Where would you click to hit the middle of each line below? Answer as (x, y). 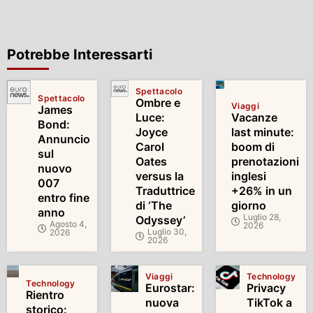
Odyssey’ (160, 220)
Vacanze (254, 117)
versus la (159, 176)
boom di (253, 146)
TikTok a (269, 302)
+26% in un (261, 190)
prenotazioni (265, 161)
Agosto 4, (68, 224)
